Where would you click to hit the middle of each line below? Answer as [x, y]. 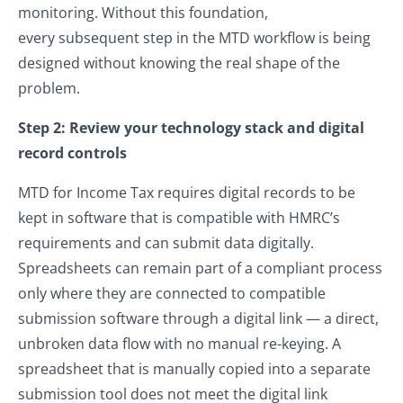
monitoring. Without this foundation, [143, 13]
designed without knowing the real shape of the [179, 63]
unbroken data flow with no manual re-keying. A [179, 344]
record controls [72, 153]
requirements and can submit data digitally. [166, 243]
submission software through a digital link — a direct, [198, 319]
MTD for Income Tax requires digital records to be [187, 193]
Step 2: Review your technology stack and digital [191, 128]
